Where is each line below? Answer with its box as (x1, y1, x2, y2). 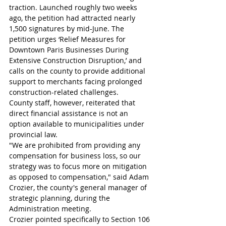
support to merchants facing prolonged (9, 77, 144, 86)
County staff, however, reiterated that (9, 98, 137, 107)
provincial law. (9, 130, 58, 139)
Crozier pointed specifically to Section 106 (9, 214, 152, 224)
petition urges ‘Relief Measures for (9, 34, 128, 44)
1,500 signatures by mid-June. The (9, 24, 126, 33)
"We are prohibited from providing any (9, 140, 142, 150)
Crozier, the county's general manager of (9, 183, 149, 192)
